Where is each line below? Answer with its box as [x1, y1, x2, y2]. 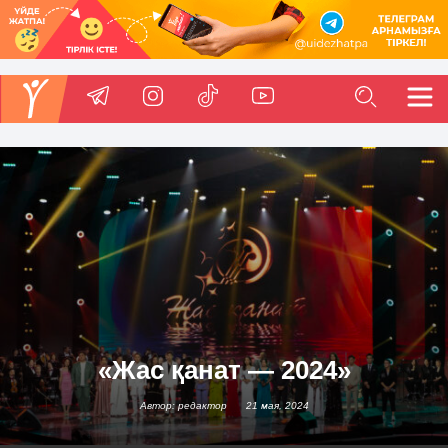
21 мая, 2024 [245, 400, 309, 412]
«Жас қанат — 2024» [97, 356, 351, 385]
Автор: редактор [139, 400, 227, 412]
